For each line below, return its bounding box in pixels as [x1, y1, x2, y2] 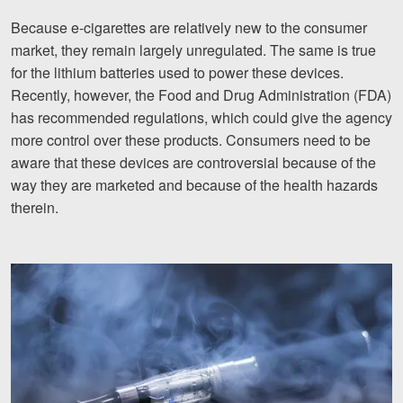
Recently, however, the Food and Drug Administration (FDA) [11, 85, 391, 106]
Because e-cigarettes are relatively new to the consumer [11, 17, 367, 39]
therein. [11, 197, 58, 219]
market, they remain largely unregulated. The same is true [11, 40, 376, 61]
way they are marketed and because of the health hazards [11, 175, 378, 196]
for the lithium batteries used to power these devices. [11, 62, 344, 84]
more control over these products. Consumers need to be [11, 130, 371, 151]
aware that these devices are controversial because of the [11, 152, 376, 174]
